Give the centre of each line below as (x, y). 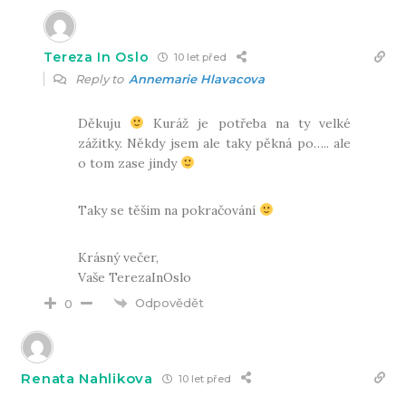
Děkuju (104, 123)
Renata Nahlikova (87, 378)
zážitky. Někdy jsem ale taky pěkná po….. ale (214, 143)
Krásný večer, (119, 257)
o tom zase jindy (130, 163)
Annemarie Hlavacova (197, 78)
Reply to (101, 78)
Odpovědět (170, 302)
